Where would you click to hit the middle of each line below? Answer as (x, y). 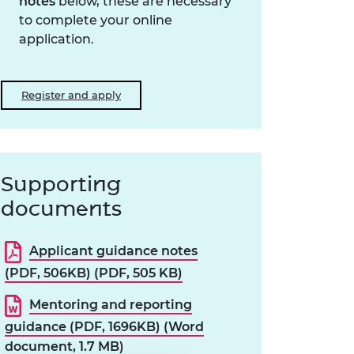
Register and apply (71, 95)
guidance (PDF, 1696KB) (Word (104, 327)
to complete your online (96, 21)
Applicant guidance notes (113, 251)
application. (56, 40)
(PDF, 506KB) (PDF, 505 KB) (94, 273)
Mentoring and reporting (110, 305)
